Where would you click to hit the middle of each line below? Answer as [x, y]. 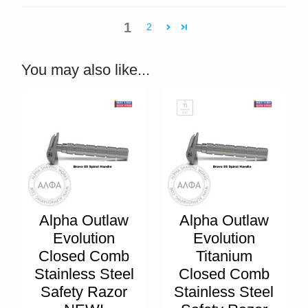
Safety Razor [84, 291]
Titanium [224, 256]
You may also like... [85, 69]
